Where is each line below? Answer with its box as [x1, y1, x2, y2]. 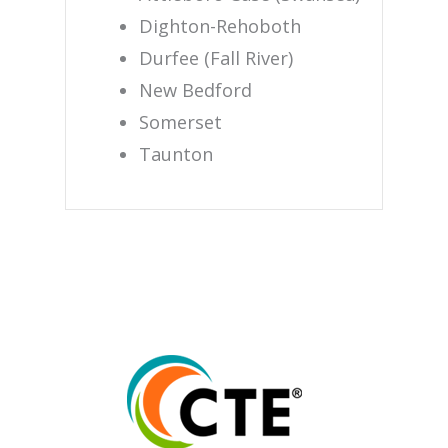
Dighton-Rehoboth [138, 14, 301, 39]
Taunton [138, 142, 213, 167]
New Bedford [138, 78, 252, 103]
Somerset [138, 110, 222, 135]
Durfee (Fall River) [138, 46, 293, 71]
